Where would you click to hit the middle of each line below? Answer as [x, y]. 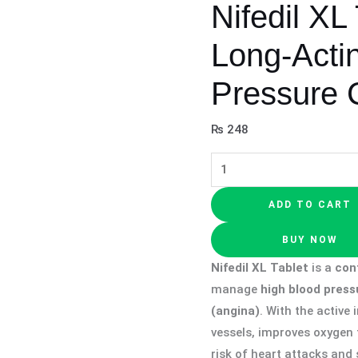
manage [236, 289]
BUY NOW [310, 239]
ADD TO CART [310, 204]
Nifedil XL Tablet [260, 267]
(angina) [235, 310]
